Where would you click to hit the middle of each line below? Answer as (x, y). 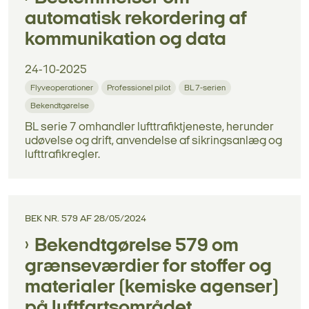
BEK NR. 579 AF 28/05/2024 (86, 219)
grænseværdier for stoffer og (148, 267)
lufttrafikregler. (62, 154)
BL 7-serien (205, 88)
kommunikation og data (126, 40)
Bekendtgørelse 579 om (137, 246)
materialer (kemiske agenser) (152, 287)
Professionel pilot (139, 88)
